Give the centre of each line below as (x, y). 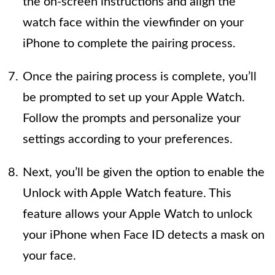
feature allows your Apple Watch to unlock (137, 214)
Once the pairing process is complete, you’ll (140, 77)
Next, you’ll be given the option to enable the (144, 172)
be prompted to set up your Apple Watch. (134, 98)
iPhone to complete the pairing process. (129, 44)
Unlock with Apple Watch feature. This (127, 193)
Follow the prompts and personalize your (132, 118)
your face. (49, 256)
